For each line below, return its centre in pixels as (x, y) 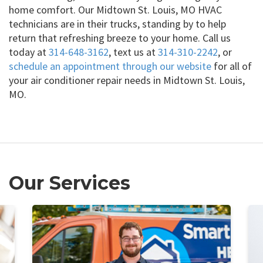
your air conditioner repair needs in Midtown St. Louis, (127, 80)
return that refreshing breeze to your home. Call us (120, 38)
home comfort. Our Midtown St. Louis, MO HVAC (115, 9)
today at (29, 52)
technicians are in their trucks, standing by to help (117, 23)
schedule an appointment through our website (110, 66)
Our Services (70, 183)
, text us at (133, 52)
